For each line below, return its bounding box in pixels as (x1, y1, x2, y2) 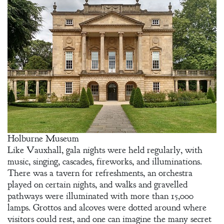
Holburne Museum (7, 132, 79, 145)
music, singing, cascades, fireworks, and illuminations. (7, 155, 202, 168)
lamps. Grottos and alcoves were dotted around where (7, 201, 206, 214)
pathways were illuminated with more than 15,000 (7, 190, 193, 202)
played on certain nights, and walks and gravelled (7, 178, 187, 191)
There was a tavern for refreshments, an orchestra (7, 167, 192, 179)
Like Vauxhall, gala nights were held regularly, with (7, 144, 202, 156)
